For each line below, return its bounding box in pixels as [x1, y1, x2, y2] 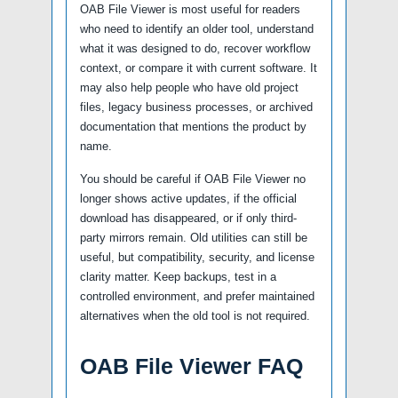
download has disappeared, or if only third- [80, 211, 297, 225]
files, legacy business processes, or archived [80, 100, 313, 114]
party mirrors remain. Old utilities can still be [80, 231, 307, 244]
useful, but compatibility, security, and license [80, 251, 314, 264]
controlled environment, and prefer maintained [80, 290, 314, 303]
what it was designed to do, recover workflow [80, 42, 310, 55]
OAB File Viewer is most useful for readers [80, 3, 300, 16]
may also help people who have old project [80, 81, 298, 94]
